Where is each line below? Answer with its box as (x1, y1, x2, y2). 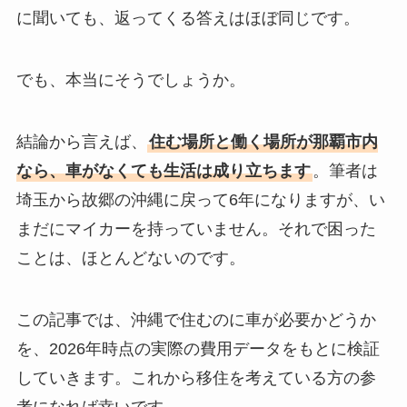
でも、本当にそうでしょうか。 (15, 70, 245, 89)
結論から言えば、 (15, 132, 147, 151)
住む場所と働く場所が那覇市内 (148, 132, 378, 151)
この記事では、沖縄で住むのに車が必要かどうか (15, 310, 376, 329)
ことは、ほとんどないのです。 (15, 248, 245, 267)
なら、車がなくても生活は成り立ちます (15, 161, 311, 180)
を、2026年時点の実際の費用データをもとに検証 (15, 339, 380, 358)
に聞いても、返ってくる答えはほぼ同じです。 (15, 9, 360, 28)
